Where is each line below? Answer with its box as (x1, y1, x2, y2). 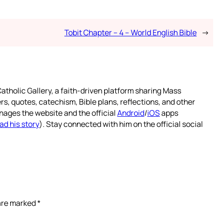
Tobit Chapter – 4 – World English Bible (64, 27, 197, 38)
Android (117, 107, 144, 118)
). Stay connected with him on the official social (39, 118, 203, 129)
